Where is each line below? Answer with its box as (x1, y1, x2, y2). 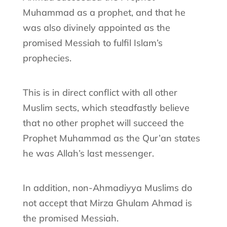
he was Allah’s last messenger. (22, 147, 154, 159)
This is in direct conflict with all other (22, 86, 177, 98)
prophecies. (22, 52, 71, 64)
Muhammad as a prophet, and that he (22, 6, 185, 18)
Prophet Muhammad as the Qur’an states (22, 132, 200, 144)
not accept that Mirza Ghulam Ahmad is (22, 197, 192, 209)
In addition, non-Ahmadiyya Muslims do (22, 181, 192, 194)
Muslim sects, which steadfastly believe (22, 101, 190, 113)
